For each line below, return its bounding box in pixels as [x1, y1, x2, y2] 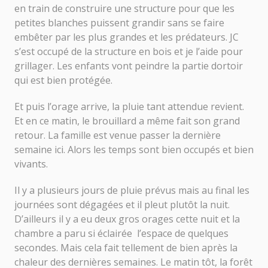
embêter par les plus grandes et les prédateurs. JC [14, 30, 239, 44]
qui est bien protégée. [14, 73, 115, 87]
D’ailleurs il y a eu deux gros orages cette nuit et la [14, 212, 240, 226]
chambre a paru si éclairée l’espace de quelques [14, 226, 229, 240]
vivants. [14, 157, 50, 170]
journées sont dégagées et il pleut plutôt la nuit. [14, 197, 230, 211]
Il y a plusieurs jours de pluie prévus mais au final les [14, 183, 249, 197]
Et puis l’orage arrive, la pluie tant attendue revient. [14, 99, 244, 113]
